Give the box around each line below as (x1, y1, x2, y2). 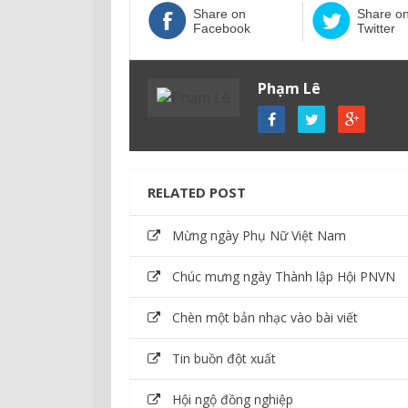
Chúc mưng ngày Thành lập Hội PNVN (172, 267, 395, 285)
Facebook (193, 20, 250, 36)
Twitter (356, 20, 395, 36)
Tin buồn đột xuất (172, 349, 276, 367)
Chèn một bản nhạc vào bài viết (172, 308, 358, 326)
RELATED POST (148, 182, 246, 201)
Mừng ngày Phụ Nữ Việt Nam (172, 226, 346, 244)
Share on (193, 5, 246, 21)
